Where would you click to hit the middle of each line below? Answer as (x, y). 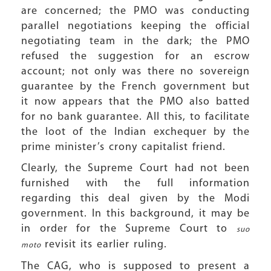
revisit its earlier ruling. (106, 245)
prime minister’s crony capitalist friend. (123, 147)
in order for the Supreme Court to (129, 229)
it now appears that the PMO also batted (135, 102)
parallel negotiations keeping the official (135, 26)
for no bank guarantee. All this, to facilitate (135, 117)
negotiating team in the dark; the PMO (135, 41)
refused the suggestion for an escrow (135, 57)
